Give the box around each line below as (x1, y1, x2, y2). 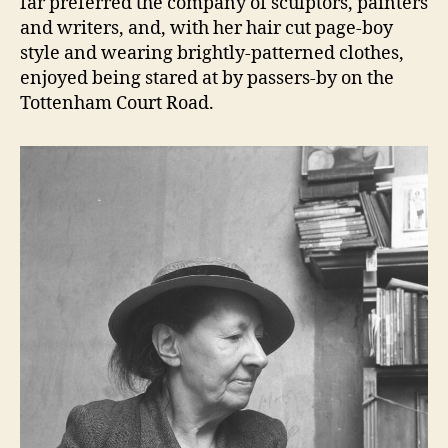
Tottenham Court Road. (20, 92, 214, 116)
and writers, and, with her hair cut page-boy (20, 17, 393, 41)
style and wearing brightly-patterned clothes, (20, 42, 404, 66)
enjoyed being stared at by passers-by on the (20, 67, 394, 91)
